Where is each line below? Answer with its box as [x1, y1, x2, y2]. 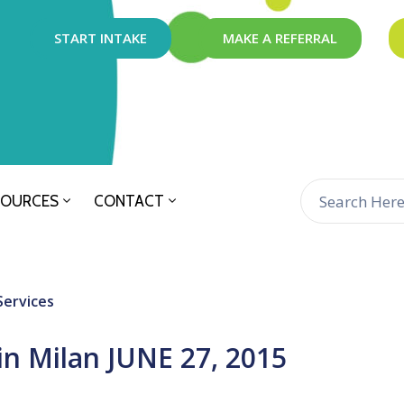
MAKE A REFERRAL [223, 29, 338, 47]
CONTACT [94, 192, 164, 211]
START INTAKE [54, 29, 148, 47]
